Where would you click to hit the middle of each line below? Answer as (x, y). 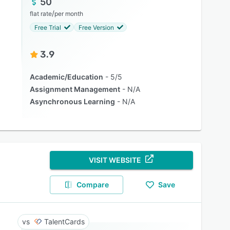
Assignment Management (75, 89)
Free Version (96, 27)
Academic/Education (66, 77)
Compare (93, 185)
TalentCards (64, 222)
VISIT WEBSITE (115, 160)
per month (69, 14)
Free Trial (47, 27)
